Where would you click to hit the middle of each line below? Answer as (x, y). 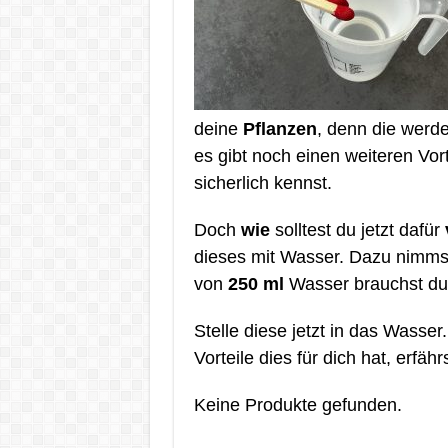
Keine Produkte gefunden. (297, 405)
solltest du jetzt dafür (357, 230)
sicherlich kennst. (262, 183)
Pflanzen (279, 129)
